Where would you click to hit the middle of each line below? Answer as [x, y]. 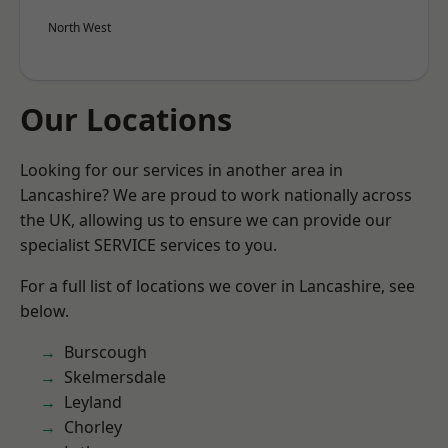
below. [44, 311]
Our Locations [126, 119]
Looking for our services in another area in [181, 170]
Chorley [93, 427]
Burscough [105, 352]
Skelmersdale [115, 377]
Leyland [93, 402]
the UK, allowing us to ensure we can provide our [206, 220]
